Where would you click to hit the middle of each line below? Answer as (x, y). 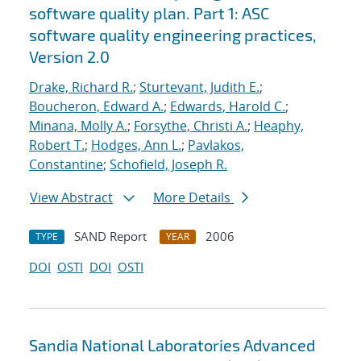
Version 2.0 (69, 57)
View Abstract (71, 198)
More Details (193, 198)
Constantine (66, 165)
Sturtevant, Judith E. (199, 87)
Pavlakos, (216, 145)
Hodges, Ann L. (136, 145)
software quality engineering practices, (173, 35)
